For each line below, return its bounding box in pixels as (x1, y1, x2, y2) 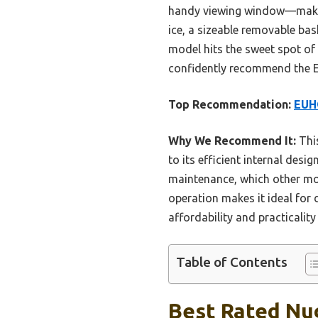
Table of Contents (176, 254, 287, 270)
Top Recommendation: (168, 98, 291, 111)
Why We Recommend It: (168, 134, 296, 148)
